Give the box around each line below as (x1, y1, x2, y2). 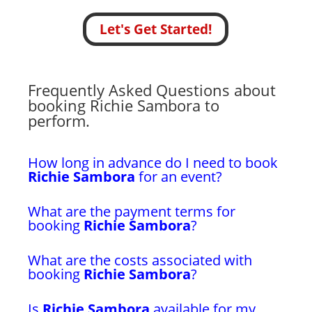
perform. (28, 110, 90, 131)
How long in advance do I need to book (28, 153, 278, 172)
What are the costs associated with (28, 251, 252, 270)
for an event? (135, 167, 222, 186)
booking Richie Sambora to (28, 95, 219, 116)
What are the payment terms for (28, 202, 235, 221)
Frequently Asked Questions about (28, 79, 276, 100)
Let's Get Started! (100, 20, 212, 38)
